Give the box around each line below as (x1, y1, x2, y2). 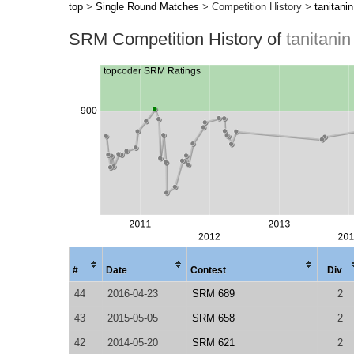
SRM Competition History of (69, 29, 286, 49)
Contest (190, 265, 226, 276)
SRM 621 (192, 337, 235, 348)
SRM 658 (192, 312, 235, 324)
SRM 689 (192, 288, 235, 299)
